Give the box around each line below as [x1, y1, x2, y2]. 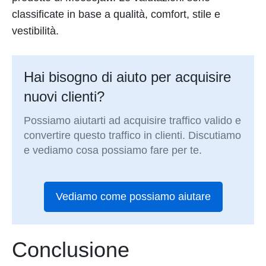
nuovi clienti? [24, 88, 105, 105]
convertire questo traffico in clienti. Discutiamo [24, 129, 242, 142]
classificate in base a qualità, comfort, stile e [12, 8, 220, 20]
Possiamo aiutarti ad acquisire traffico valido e [24, 115, 242, 127]
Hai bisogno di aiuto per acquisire [24, 69, 232, 85]
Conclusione [12, 237, 129, 262]
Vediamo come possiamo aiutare [55, 191, 211, 203]
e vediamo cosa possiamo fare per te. [24, 144, 202, 157]
